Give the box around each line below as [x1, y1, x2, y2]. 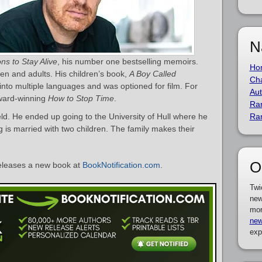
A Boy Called [129, 69, 176, 78]
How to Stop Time [48, 94, 114, 103]
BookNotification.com [82, 160, 160, 170]
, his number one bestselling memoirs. [57, 57, 198, 66]
